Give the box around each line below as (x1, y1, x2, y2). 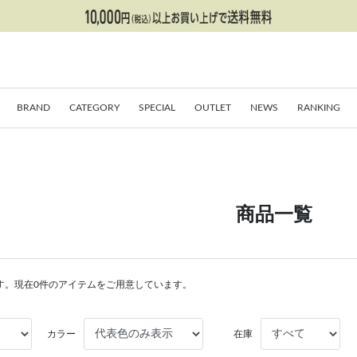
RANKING (297, 102, 340, 112)
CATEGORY (69, 102, 120, 112)
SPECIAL (139, 102, 175, 112)
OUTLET (194, 102, 231, 112)
